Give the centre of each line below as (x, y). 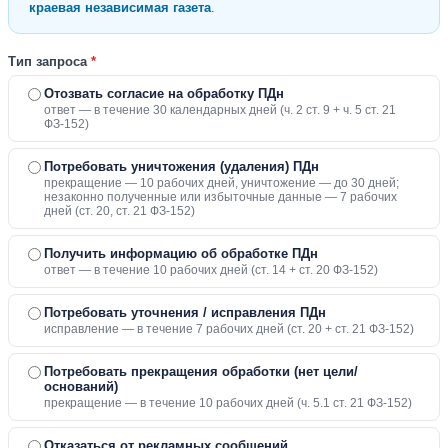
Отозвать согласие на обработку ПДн (164, 94)
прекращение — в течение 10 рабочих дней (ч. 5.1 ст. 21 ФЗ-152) (228, 403)
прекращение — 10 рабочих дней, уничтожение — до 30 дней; (221, 183)
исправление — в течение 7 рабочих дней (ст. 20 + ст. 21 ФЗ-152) (229, 329)
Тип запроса (49, 62)
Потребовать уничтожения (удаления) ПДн (181, 167)
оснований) (81, 387)
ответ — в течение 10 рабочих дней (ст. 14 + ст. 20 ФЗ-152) (211, 270)
